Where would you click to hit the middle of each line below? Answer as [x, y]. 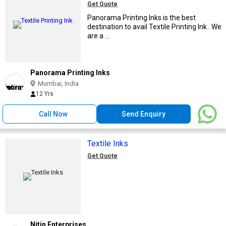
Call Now [53, 114]
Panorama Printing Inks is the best [142, 17]
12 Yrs [45, 94]
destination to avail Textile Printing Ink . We [154, 26]
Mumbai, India [58, 83]
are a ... [98, 36]
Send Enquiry [144, 114]
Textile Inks [108, 143]
